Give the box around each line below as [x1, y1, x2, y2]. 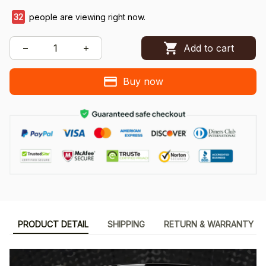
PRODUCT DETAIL [17, 219, 88, 230]
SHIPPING [107, 219, 145, 230]
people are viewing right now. [27, 12, 146, 23]
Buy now [122, 75, 163, 88]
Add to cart [183, 42, 234, 54]
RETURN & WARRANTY [163, 219, 254, 230]
